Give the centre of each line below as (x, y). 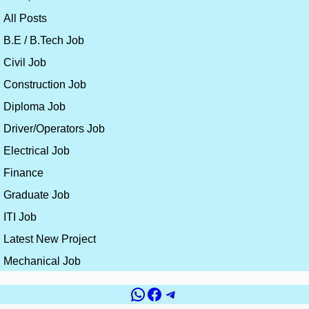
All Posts (25, 19)
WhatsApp (167, 293)
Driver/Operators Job (54, 129)
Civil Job (25, 63)
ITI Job (20, 217)
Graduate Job (37, 195)
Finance (23, 173)
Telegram (196, 293)
